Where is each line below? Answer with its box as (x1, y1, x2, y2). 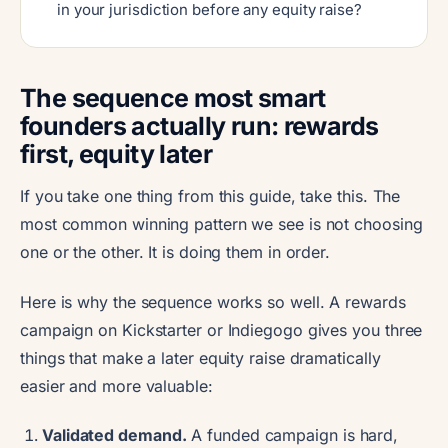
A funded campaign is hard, (186, 424, 399, 445)
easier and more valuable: (20, 375, 213, 396)
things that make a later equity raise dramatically (20, 347, 381, 368)
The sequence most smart (20, 82, 326, 113)
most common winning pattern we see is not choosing (20, 213, 423, 234)
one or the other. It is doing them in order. (20, 241, 331, 262)
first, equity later (20, 138, 213, 169)
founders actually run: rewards (20, 110, 379, 141)
